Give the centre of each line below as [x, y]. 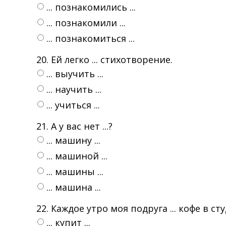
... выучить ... [75, 74]
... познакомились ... [91, 7]
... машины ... [75, 172]
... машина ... [74, 187]
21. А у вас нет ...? [74, 126]
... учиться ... [73, 105]
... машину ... [73, 140]
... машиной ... [77, 156]
